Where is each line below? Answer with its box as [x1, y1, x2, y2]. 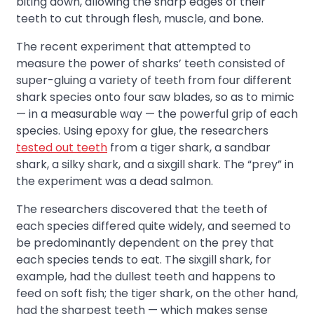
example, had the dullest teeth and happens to [16, 268, 275, 285]
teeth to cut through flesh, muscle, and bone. [16, 10, 264, 27]
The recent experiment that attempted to [16, 38, 251, 55]
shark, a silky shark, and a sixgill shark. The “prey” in [16, 156, 294, 172]
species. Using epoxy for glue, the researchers [16, 122, 268, 139]
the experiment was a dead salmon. [16, 172, 213, 189]
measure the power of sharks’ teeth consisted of [16, 55, 285, 71]
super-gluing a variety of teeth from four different [16, 71, 292, 88]
